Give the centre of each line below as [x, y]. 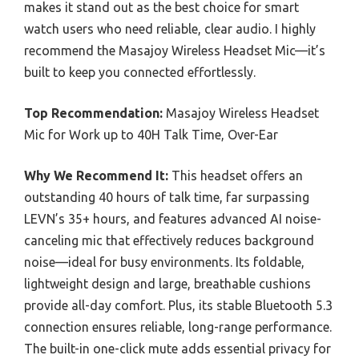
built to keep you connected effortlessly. [140, 73]
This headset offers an [236, 176]
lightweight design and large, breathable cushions [167, 284]
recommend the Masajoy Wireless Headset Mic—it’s [175, 51]
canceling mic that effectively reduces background [169, 241]
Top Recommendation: [93, 113]
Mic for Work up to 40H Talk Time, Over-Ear [151, 135]
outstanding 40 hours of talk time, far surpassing [167, 198]
